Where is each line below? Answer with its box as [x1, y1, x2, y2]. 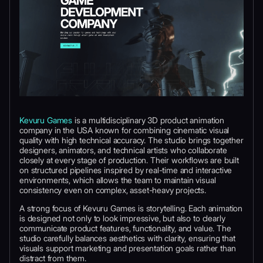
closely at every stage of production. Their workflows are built [19, 154, 239, 165]
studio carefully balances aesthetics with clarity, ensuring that [19, 232, 235, 243]
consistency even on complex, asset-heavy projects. [19, 184, 206, 195]
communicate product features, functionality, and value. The [19, 222, 231, 233]
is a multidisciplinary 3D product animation [72, 114, 225, 125]
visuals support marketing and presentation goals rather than [19, 242, 236, 253]
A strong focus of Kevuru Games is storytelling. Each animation [19, 203, 243, 213]
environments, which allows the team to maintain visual [19, 174, 216, 185]
